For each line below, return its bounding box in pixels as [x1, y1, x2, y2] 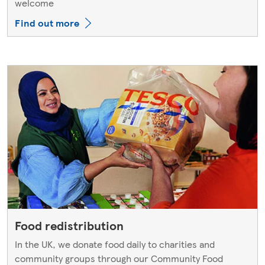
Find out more [15, 15, 79, 30]
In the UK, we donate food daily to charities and [15, 237, 215, 251]
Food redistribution [15, 216, 124, 234]
